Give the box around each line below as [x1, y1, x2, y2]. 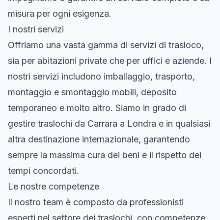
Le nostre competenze [8, 181, 99, 192]
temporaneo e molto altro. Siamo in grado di [8, 102, 186, 113]
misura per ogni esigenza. [8, 8, 111, 19]
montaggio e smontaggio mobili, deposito [8, 86, 177, 97]
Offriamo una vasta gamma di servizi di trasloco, [8, 39, 204, 50]
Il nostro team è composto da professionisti [8, 196, 184, 207]
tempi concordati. [8, 165, 79, 176]
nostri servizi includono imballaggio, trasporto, [8, 71, 195, 82]
